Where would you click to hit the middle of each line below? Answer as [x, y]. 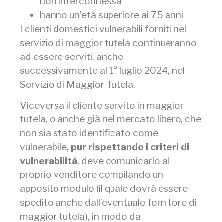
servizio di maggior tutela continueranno [108, 42]
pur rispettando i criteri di [130, 146]
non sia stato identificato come [89, 133]
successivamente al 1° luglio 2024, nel [102, 70]
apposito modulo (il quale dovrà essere [104, 188]
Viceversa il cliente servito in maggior [102, 105]
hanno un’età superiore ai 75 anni [111, 15]
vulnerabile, [45, 146]
